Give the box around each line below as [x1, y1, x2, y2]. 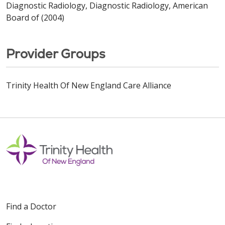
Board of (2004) [6, 12, 64, 23]
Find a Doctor [6, 200, 56, 212]
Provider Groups [6, 45, 105, 62]
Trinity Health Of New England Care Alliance [6, 79, 171, 91]
